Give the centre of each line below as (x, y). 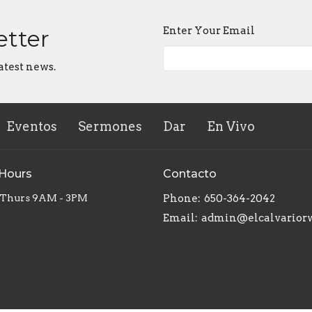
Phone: (182, 198)
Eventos (32, 126)
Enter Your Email (209, 30)
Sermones (110, 126)
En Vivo (231, 126)
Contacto (190, 174)
